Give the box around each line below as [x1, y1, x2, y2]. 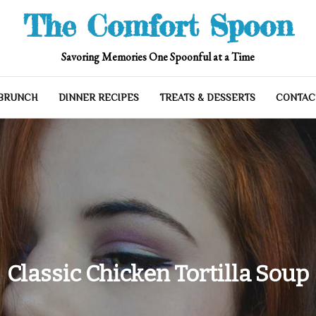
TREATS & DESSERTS [159, 92, 255, 103]
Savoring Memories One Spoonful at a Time [61, 49, 255, 64]
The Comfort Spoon [23, 8, 293, 44]
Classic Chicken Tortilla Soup [7, 260, 309, 287]
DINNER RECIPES [59, 92, 139, 103]
